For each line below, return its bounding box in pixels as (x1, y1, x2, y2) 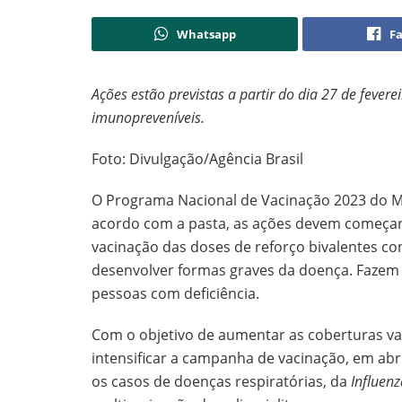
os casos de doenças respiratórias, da (92, 371, 347, 392)
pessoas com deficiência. (92, 284, 263, 304)
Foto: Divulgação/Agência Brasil (92, 149, 303, 170)
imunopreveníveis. (92, 108, 205, 128)
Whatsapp (176, 26, 236, 43)
